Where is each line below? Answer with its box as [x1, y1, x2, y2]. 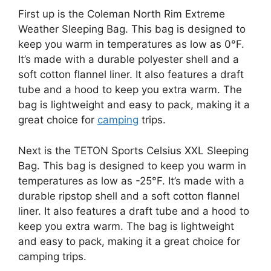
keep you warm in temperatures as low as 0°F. [18, 38, 244, 50]
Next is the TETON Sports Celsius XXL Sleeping [18, 144, 249, 157]
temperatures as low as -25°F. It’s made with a [18, 174, 244, 187]
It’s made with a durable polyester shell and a [18, 53, 239, 65]
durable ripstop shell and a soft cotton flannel [18, 189, 240, 202]
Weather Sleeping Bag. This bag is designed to [18, 23, 246, 35]
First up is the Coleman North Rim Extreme [18, 8, 225, 20]
